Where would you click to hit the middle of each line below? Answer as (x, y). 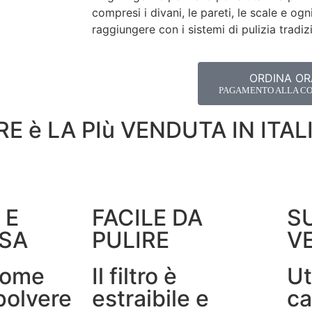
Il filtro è (134, 276)
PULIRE (131, 240)
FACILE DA (147, 217)
